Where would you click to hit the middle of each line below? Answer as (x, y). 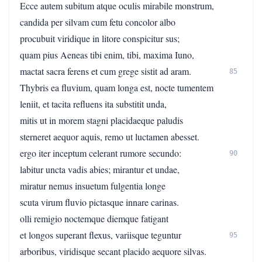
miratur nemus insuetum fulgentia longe (93, 186)
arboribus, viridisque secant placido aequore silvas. (113, 251)
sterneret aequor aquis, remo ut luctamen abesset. (110, 137)
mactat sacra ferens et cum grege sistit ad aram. (106, 71)
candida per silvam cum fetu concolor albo (98, 22)
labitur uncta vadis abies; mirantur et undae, (100, 169)
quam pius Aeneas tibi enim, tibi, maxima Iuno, (107, 55)
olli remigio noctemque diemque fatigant (94, 218)
